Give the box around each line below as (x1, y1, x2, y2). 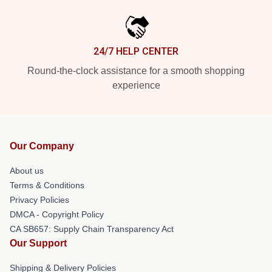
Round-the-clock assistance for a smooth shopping (27, 66, 245, 76)
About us (10, 166, 44, 175)
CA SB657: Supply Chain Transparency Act (10, 224, 174, 234)
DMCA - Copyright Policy (10, 209, 104, 219)
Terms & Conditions (10, 180, 84, 190)
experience (112, 80, 160, 90)
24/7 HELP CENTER (93, 46, 178, 57)
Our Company (10, 141, 74, 151)
